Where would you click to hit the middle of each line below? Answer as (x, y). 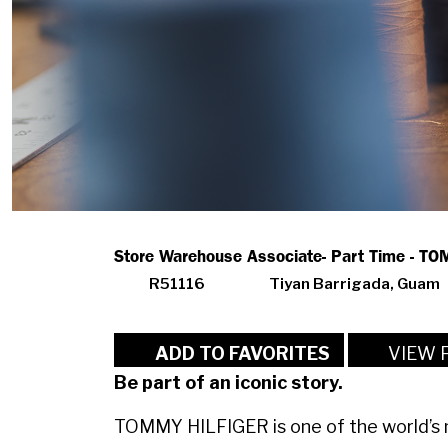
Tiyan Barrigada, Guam (354, 284)
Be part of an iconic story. (228, 383)
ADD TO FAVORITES (242, 354)
